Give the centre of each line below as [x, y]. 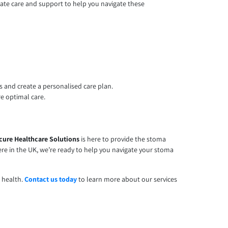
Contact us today [51, 179]
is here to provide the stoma [123, 139]
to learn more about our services [127, 179]
